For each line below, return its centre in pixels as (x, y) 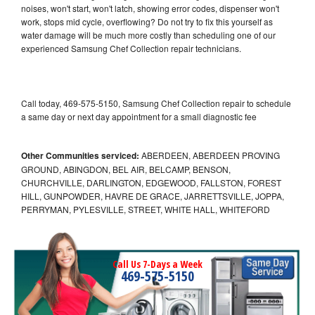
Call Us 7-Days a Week (157, 264)
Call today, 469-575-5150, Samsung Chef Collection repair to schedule (156, 103)
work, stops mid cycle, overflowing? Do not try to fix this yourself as (147, 21)
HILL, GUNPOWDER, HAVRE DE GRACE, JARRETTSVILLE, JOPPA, (153, 195)
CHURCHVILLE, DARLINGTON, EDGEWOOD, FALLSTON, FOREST (151, 182)
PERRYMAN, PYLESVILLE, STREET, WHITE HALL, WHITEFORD (146, 209)
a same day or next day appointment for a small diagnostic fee (139, 116)
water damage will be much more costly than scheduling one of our (148, 34)
